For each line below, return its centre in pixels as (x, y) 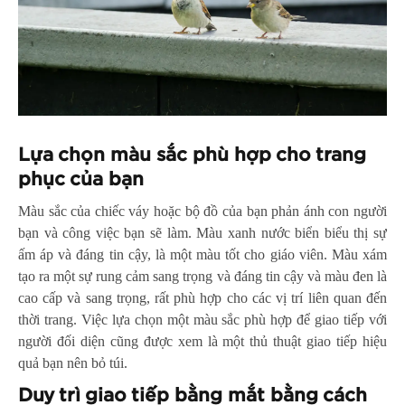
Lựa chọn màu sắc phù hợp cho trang (192, 155)
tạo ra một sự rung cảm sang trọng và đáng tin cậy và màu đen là (202, 276)
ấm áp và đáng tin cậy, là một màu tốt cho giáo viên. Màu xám (202, 254)
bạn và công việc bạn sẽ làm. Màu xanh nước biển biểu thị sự (202, 232)
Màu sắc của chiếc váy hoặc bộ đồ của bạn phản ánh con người (202, 211)
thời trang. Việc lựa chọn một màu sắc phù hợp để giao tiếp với (202, 319)
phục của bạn (81, 179)
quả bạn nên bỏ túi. (73, 363)
